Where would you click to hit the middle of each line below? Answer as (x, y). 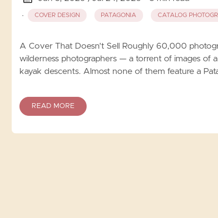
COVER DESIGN (57, 16)
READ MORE (53, 106)
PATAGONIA (119, 16)
